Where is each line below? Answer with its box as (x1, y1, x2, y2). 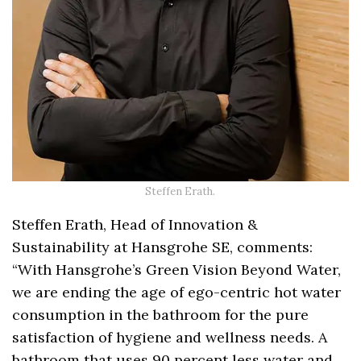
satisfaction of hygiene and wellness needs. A (12, 327, 328, 346)
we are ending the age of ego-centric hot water (12, 282, 342, 301)
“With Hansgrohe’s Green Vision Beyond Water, (12, 259, 342, 279)
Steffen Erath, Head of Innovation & (12, 214, 259, 234)
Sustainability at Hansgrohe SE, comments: (12, 237, 313, 256)
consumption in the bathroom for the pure (12, 305, 309, 324)
